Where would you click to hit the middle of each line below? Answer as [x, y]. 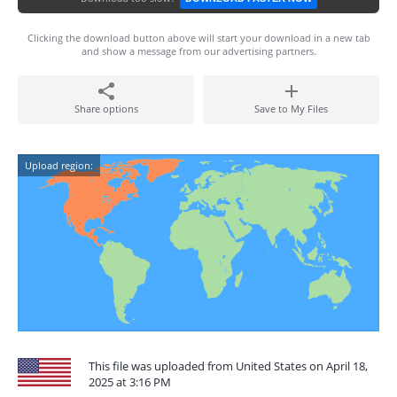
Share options [106, 109]
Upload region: [59, 165]
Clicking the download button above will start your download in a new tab [198, 38]
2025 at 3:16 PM [130, 382]
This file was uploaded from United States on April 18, [228, 366]
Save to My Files [291, 109]
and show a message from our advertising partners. [198, 51]
